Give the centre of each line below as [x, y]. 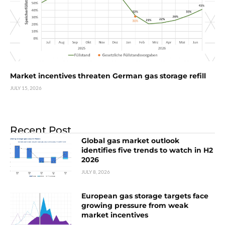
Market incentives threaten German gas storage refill [108, 76]
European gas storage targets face [145, 196]
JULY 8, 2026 [96, 172]
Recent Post [41, 130]
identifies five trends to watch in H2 [147, 150]
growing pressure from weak [135, 206]
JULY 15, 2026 [26, 88]
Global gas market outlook [131, 141]
